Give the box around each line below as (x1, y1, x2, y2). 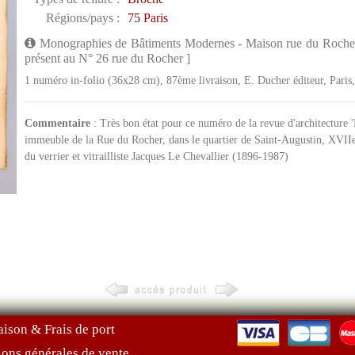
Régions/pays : (45, 11, 120, 25)
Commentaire (24, 117, 90, 129)
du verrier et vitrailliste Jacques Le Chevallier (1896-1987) (24, 151, 288, 162)
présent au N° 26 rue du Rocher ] (24, 52, 190, 65)
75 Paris (127, 11, 168, 25)
